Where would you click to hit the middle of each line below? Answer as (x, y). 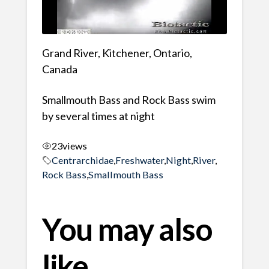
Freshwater (139, 160)
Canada (59, 69)
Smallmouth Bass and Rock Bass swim (128, 100)
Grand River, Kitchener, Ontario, (117, 53)
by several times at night (98, 116)
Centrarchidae (82, 160)
